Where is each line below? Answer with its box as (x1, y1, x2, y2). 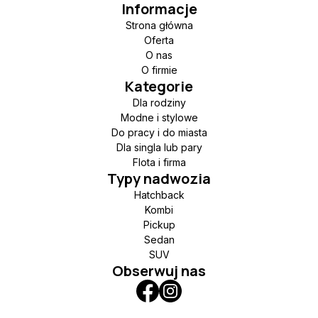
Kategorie (125, 77, 193, 97)
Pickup (143, 219, 175, 231)
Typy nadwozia (107, 169, 211, 189)
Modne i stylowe (120, 111, 198, 124)
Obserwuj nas (112, 261, 206, 281)
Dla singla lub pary (116, 141, 202, 154)
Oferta (144, 34, 174, 47)
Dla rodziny (132, 97, 186, 109)
